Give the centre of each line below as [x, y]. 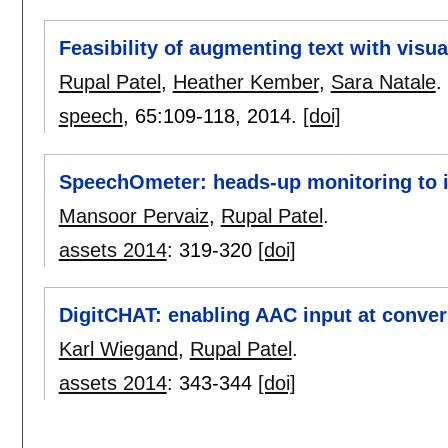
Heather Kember [245, 82]
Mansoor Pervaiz [133, 215]
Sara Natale [383, 82]
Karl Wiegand [118, 348]
